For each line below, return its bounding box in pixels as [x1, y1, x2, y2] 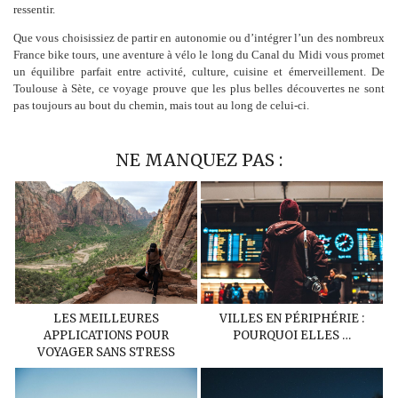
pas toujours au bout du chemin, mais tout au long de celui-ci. [13, 98, 309, 112]
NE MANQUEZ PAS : [115, 148, 283, 171]
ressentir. [13, 2, 55, 16]
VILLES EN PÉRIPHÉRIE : [219, 311, 364, 327]
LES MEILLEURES [53, 311, 159, 327]
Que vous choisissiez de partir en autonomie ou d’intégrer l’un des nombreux [13, 30, 385, 44]
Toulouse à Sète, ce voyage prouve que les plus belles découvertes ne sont [13, 81, 385, 95]
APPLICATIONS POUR [44, 328, 169, 344]
